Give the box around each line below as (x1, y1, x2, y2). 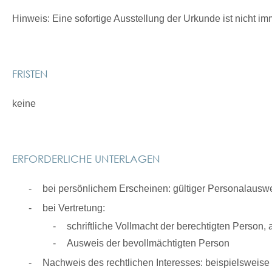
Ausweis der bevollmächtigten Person (67, 238, 229, 248)
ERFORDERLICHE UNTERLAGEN (12, 152, 160, 165)
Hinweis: (12, 13, 50, 24)
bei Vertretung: (42, 203, 105, 213)
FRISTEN (12, 67, 48, 80)
